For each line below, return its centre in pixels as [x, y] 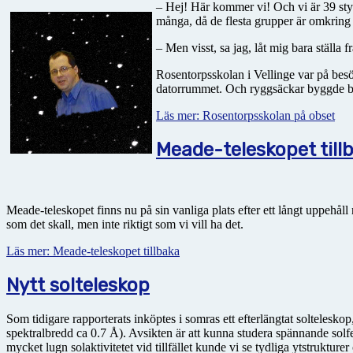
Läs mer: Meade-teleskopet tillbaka [93, 251]
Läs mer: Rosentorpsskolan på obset [245, 116]
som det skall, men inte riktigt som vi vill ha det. [125, 225]
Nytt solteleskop [78, 286]
